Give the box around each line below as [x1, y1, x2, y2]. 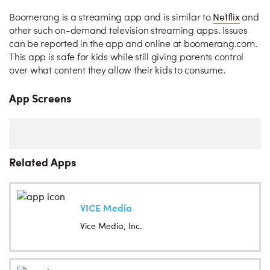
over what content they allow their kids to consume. [9, 66, 225, 76]
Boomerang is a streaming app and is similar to [9, 13, 213, 23]
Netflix [213, 10, 240, 23]
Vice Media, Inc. [80, 220, 142, 231]
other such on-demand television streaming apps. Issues [9, 27, 248, 36]
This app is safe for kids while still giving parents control [9, 53, 243, 63]
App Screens [9, 90, 71, 105]
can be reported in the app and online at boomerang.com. [9, 40, 257, 49]
